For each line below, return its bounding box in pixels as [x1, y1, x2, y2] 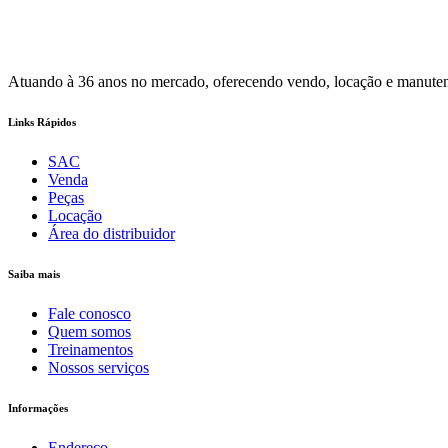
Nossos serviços [48, 358, 149, 376]
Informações [8, 401, 68, 414]
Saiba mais [8, 267, 60, 280]
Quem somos [48, 322, 131, 340]
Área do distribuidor [48, 224, 175, 242]
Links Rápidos [8, 115, 76, 128]
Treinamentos [48, 340, 133, 358]
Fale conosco [48, 304, 131, 322]
